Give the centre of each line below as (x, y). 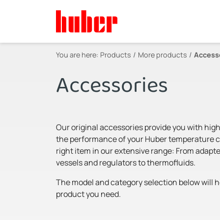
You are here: (77, 55)
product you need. (88, 194)
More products (163, 55)
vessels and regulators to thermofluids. (126, 162)
